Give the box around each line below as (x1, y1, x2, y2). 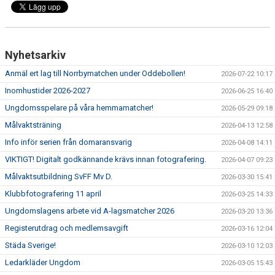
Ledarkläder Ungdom (5, 258, 80, 267)
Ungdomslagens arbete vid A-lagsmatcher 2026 (5, 206, 174, 215)
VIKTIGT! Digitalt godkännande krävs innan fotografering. (5, 155, 206, 164)
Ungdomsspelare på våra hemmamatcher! (5, 103, 153, 112)
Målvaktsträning (5, 120, 61, 130)
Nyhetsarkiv (5, 48, 66, 61)
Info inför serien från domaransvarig (5, 137, 132, 147)
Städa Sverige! (5, 241, 56, 250)
